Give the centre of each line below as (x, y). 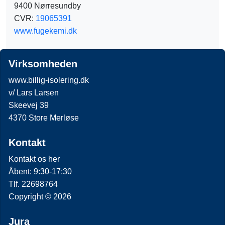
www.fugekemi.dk (45, 31)
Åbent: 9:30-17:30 (40, 171)
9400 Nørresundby (47, 6)
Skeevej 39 (29, 105)
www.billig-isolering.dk (49, 80)
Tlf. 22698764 (33, 184)
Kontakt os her (34, 159)
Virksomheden (43, 64)
